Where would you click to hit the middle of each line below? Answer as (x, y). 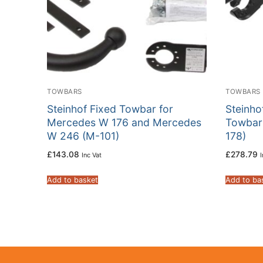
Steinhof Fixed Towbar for (110, 109)
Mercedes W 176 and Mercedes (124, 123)
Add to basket (73, 180)
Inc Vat (92, 155)
